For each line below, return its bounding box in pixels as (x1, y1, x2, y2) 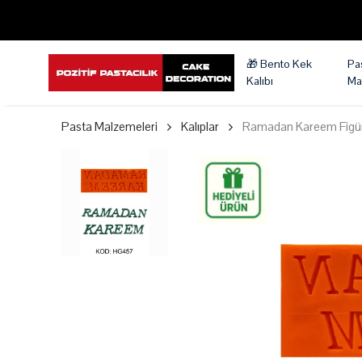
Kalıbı (246, 74, 273, 88)
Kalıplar (181, 119, 219, 134)
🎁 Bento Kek (246, 57, 312, 71)
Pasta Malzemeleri (61, 119, 158, 134)
